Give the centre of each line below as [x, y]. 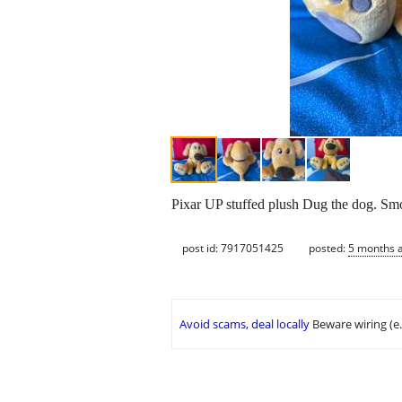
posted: [328, 248]
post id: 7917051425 [233, 248]
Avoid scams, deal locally [245, 324]
